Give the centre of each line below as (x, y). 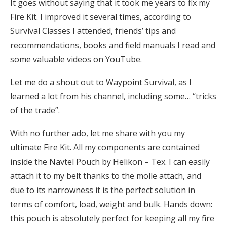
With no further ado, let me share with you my (98, 133)
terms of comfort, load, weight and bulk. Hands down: (111, 204)
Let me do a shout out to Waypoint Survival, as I (101, 82)
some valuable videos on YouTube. (76, 59)
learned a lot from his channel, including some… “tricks (113, 96)
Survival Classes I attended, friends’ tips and (93, 31)
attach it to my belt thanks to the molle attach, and (106, 176)
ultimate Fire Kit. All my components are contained (105, 147)
